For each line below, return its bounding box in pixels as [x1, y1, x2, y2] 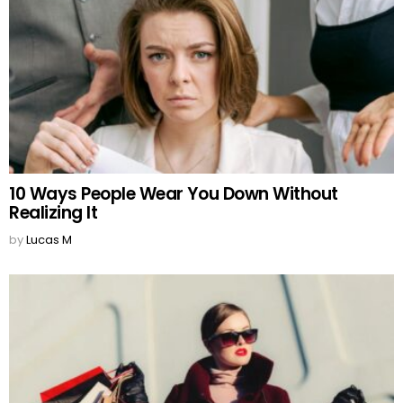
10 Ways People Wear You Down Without [9, 181, 338, 206]
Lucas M [26, 230, 72, 248]
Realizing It [9, 200, 98, 225]
